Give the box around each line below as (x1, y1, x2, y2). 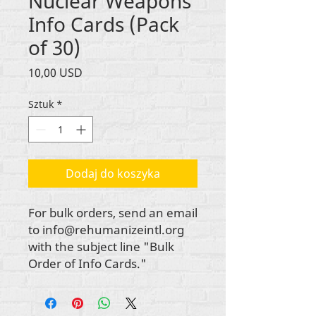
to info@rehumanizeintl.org (28, 221, 184, 238)
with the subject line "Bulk (28, 238, 174, 255)
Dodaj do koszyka (66, 165, 160, 181)
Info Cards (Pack (28, 10, 179, 37)
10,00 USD (28, 64, 83, 80)
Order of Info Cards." (28, 255, 147, 272)
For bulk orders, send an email (28, 204, 197, 221)
